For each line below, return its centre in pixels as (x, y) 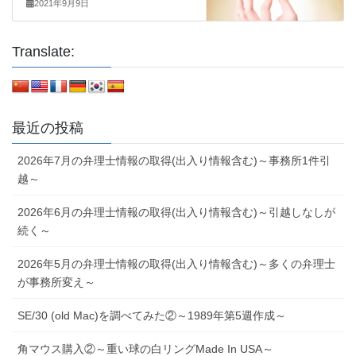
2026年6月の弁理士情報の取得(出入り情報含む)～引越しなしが (176, 213)
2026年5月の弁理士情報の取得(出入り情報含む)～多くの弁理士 (176, 264)
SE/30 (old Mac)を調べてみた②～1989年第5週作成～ (152, 316)
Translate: (43, 52)
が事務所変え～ (56, 282)
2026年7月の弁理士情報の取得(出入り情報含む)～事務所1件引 (174, 161)
